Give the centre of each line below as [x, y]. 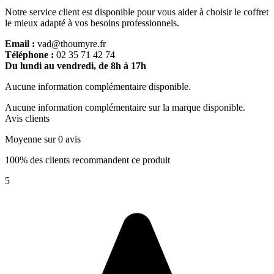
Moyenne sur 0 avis [43, 139]
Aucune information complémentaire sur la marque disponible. [125, 107]
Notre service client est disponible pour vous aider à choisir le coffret [137, 12]
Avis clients [27, 118]
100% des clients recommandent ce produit [100, 160]
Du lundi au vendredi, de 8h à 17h [76, 65]
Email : [20, 43]
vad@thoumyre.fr [72, 43]
